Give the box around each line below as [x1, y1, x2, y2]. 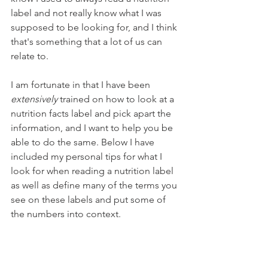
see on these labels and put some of [11, 194, 168, 205]
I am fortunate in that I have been [11, 79, 153, 90]
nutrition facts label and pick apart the [11, 108, 173, 119]
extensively [11, 93, 57, 105]
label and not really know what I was [11, 7, 164, 19]
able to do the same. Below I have [11, 136, 157, 148]
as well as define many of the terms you [11, 179, 179, 191]
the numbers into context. [11, 208, 121, 220]
